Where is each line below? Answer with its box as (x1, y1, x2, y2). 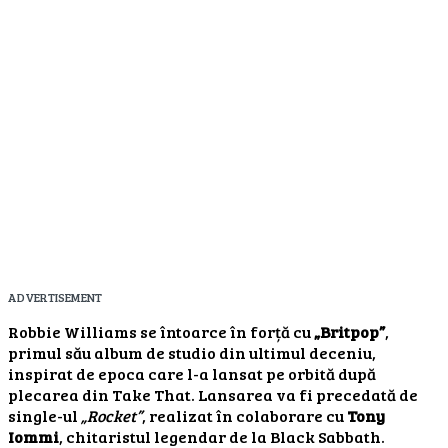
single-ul (8, 404, 81, 426)
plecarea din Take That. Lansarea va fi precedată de (8, 383, 418, 405)
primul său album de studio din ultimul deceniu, (8, 341, 376, 363)
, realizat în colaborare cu (142, 404, 347, 426)
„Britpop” (314, 320, 385, 342)
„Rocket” (81, 404, 142, 426)
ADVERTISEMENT (8, 288, 102, 305)
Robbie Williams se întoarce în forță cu (8, 320, 314, 342)
